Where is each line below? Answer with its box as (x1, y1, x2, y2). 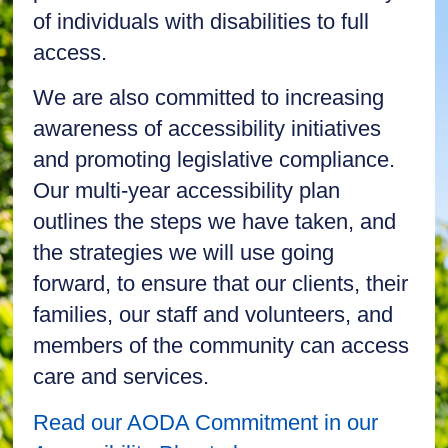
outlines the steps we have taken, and (33, 209, 397, 235)
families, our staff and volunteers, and (33, 302, 394, 328)
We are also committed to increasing (33, 85, 385, 111)
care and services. (33, 364, 210, 390)
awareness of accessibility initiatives (33, 116, 382, 142)
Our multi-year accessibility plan (33, 178, 341, 204)
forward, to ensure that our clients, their (33, 271, 409, 297)
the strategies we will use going (33, 240, 335, 266)
